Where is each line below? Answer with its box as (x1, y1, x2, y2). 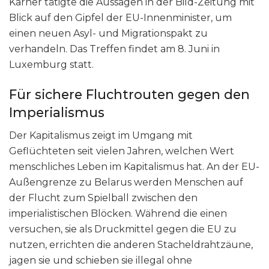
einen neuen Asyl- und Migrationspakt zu (9, 27, 208, 39)
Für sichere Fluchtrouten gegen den (9, 86, 250, 103)
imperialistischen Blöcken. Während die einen (9, 207, 227, 219)
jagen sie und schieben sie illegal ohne (9, 254, 192, 266)
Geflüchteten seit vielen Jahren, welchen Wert (9, 145, 234, 157)
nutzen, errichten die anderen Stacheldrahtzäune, (9, 238, 253, 250)
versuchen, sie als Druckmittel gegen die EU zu (9, 223, 237, 235)
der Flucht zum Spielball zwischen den (9, 192, 198, 204)
